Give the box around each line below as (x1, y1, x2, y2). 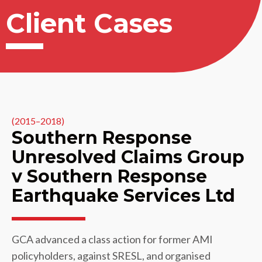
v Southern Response (12, 165, 207, 187)
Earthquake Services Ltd (12, 184, 240, 206)
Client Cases (6, 6, 173, 39)
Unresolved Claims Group (12, 146, 244, 168)
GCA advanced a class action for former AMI (12, 232, 213, 246)
